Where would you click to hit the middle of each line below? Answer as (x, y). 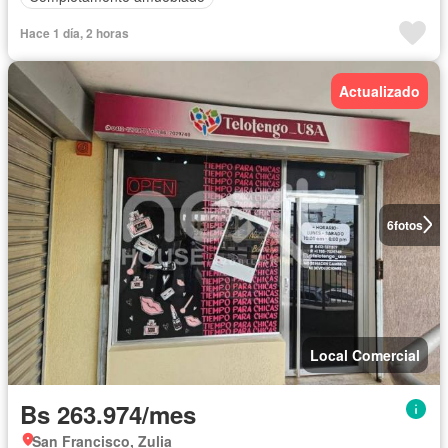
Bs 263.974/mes (108, 413)
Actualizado (379, 90)
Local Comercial (365, 354)
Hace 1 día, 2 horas (74, 32)
